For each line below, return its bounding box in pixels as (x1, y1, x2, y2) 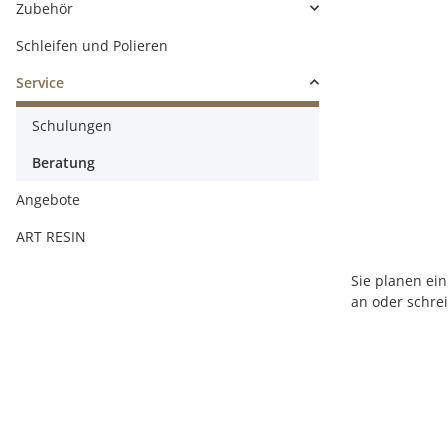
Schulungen (32, 115, 112, 135)
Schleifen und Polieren (16, 35, 168, 55)
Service (16, 72, 64, 92)
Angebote (16, 189, 80, 209)
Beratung (32, 152, 95, 172)
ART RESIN (16, 226, 86, 246)
